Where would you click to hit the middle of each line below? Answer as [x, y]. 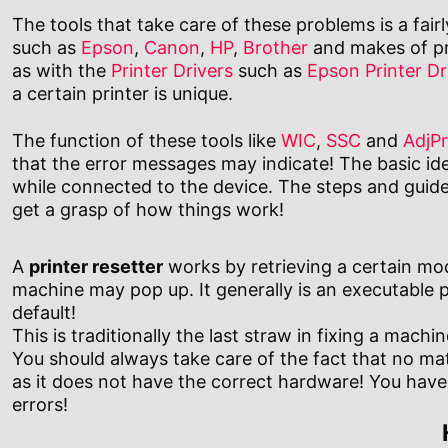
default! [44, 313]
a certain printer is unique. [122, 94]
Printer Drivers [172, 71]
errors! [40, 405]
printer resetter [96, 267]
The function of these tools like [146, 141]
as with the [61, 71]
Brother [275, 48]
